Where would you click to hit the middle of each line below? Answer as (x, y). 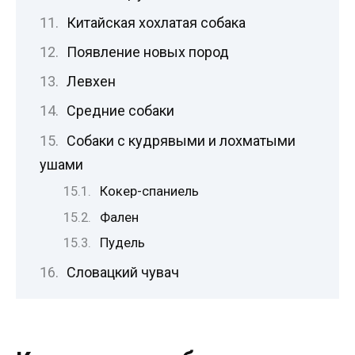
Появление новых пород (147, 52)
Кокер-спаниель (150, 191)
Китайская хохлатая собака (156, 22)
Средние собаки (120, 111)
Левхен (91, 82)
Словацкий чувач (122, 272)
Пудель (123, 243)
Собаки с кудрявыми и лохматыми (181, 140)
